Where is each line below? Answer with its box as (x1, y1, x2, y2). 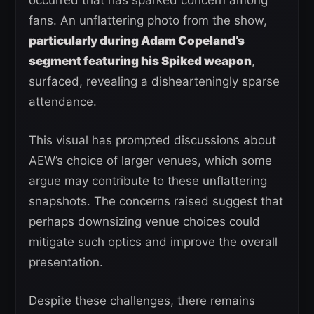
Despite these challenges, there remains (29, 294, 255, 308)
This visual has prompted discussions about (29, 133, 276, 148)
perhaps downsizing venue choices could (29, 214, 260, 229)
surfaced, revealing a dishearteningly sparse (29, 74, 280, 89)
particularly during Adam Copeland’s (29, 34, 245, 48)
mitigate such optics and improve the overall (29, 235, 278, 250)
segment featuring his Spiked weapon (29, 54, 252, 69)
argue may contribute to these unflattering (29, 174, 267, 189)
